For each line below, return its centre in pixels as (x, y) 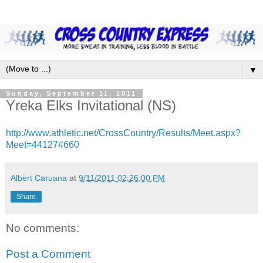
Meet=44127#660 (43, 145)
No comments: (43, 228)
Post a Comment (48, 254)
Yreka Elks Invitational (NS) (91, 105)
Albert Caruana (39, 178)
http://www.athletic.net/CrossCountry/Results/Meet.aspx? (123, 133)
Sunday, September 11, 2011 (71, 94)
